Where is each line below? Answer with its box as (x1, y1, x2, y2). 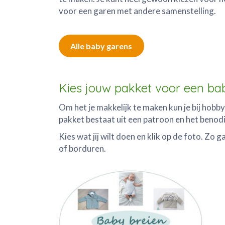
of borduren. (59, 143, 106, 154)
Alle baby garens (70, 41, 133, 51)
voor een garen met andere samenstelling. (59, 6, 216, 17)
